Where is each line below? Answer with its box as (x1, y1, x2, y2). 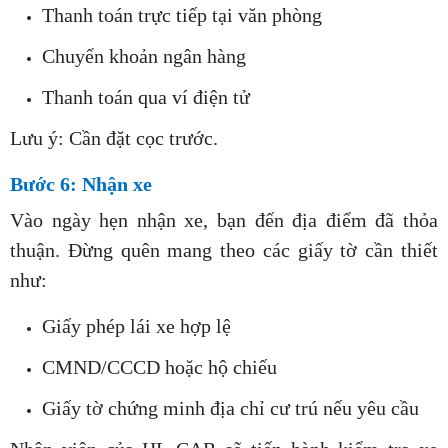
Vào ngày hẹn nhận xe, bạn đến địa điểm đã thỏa (10, 209, 438, 232)
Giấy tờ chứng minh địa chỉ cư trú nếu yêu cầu (42, 397, 419, 420)
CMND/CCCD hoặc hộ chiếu (42, 356, 277, 379)
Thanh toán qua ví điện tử (42, 86, 250, 109)
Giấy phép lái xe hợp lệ (42, 315, 231, 338)
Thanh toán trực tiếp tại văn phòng (42, 4, 322, 27)
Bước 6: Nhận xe (10, 173, 152, 196)
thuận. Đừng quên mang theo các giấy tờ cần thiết (10, 239, 438, 262)
